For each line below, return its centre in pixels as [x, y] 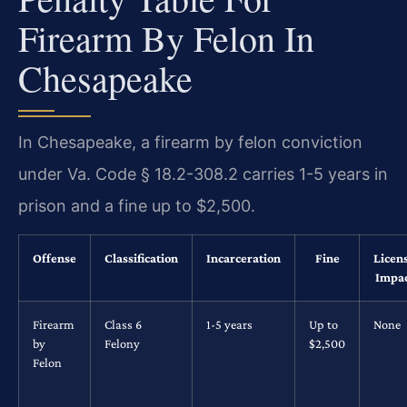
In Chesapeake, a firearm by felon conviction [190, 142]
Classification [141, 258]
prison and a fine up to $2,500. [137, 205]
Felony [122, 344]
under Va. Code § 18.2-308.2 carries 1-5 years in [203, 174]
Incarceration [243, 258]
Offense [55, 258]
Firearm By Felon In [166, 37]
